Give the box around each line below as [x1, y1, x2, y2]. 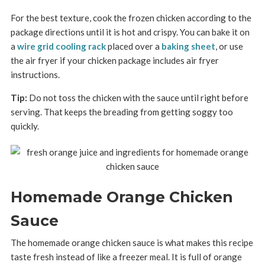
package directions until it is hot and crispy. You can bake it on [10, 27, 250, 37]
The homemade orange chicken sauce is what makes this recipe [10, 237, 253, 248]
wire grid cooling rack [17, 41, 106, 51]
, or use [215, 41, 243, 51]
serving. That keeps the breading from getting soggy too [10, 106, 233, 117]
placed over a [105, 41, 161, 51]
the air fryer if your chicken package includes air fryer [10, 55, 219, 66]
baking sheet [161, 41, 215, 51]
